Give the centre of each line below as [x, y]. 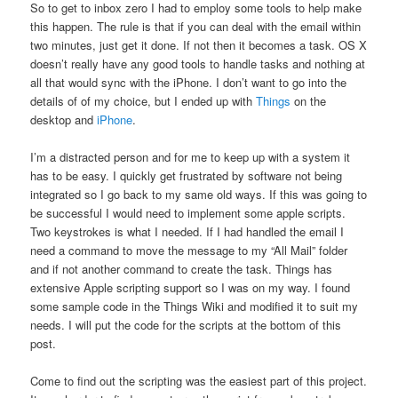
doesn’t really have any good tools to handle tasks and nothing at [198, 63]
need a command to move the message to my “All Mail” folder [189, 250]
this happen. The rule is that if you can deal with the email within [196, 26]
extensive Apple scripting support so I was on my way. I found [191, 287]
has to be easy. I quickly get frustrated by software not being [187, 175]
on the [309, 100]
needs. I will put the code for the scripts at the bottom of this [186, 324]
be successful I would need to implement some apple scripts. [188, 212]
